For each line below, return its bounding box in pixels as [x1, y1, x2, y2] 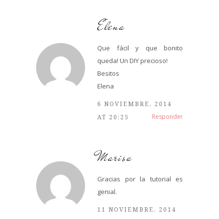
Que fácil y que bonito [97, 43, 183, 52]
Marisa [97, 147, 132, 167]
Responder [152, 112, 183, 121]
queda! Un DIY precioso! [97, 56, 168, 65]
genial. [97, 187, 117, 196]
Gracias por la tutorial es [97, 174, 183, 183]
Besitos [97, 68, 119, 78]
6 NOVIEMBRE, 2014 [97, 99, 172, 108]
